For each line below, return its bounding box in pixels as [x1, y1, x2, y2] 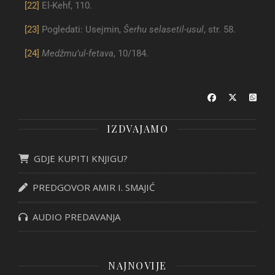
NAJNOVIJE [108, 259, 167, 273]
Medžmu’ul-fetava [42, 48, 114, 60]
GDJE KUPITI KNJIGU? [29, 152, 128, 165]
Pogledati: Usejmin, [39, 24, 123, 36]
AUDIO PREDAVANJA [28, 211, 120, 223]
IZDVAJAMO [106, 122, 169, 136]
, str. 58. [204, 24, 236, 36]
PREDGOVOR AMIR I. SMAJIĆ [28, 181, 155, 194]
